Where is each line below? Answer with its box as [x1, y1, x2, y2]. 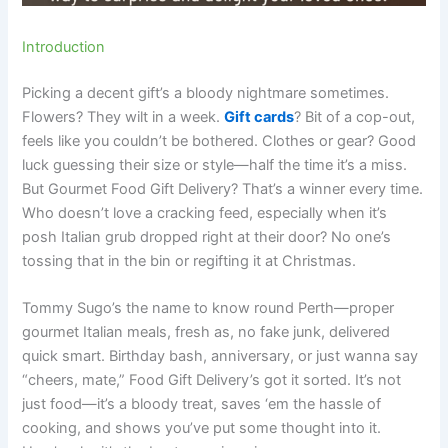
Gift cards [224, 107, 295, 126]
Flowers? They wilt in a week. [22, 107, 225, 126]
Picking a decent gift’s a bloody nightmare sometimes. [22, 83, 390, 102]
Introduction [22, 38, 106, 56]
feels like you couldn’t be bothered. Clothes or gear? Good [22, 131, 417, 150]
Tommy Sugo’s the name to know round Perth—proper [22, 299, 395, 318]
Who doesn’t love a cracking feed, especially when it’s [22, 203, 388, 222]
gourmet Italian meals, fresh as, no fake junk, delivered [22, 323, 391, 342]
